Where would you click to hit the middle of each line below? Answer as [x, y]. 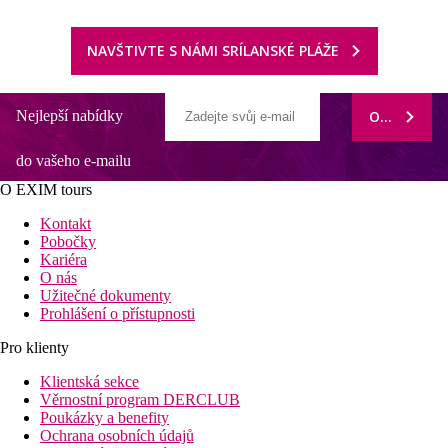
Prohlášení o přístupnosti [117, 313]
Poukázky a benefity [104, 417]
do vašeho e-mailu [73, 160]
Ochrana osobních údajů [117, 435]
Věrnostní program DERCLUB [140, 399]
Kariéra [63, 259]
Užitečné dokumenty [105, 295]
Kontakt [65, 223]
